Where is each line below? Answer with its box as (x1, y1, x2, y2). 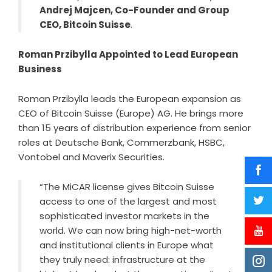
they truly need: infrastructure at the (39, 253, 205, 266)
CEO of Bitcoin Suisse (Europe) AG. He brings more (18, 107, 243, 120)
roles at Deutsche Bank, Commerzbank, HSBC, (18, 136, 225, 149)
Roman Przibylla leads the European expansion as (18, 92, 241, 105)
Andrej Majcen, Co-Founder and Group (39, 4, 229, 16)
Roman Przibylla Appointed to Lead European (18, 48, 238, 61)
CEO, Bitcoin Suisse (39, 18, 131, 31)
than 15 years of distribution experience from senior (18, 121, 251, 134)
